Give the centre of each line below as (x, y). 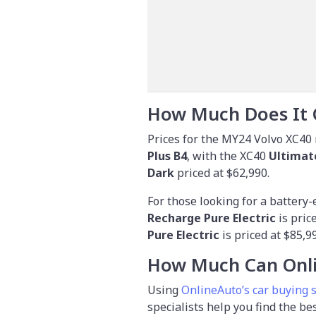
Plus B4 (167, 156)
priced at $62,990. (222, 172)
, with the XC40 (228, 156)
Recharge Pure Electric (212, 218)
